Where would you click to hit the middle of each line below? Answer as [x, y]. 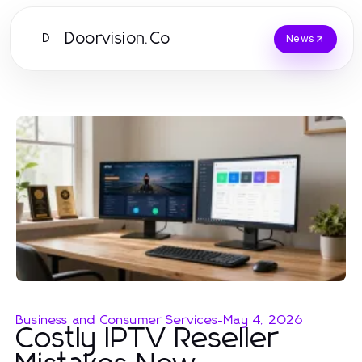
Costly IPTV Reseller [147, 339]
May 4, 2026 [264, 320]
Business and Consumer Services [117, 320]
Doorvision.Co [118, 39]
